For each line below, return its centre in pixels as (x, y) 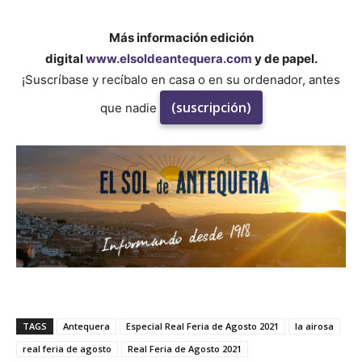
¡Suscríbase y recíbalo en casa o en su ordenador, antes (181, 79)
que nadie (130, 107)
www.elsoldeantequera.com (168, 58)
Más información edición (181, 37)
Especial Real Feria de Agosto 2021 (202, 326)
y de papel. (284, 58)
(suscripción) (211, 107)
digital (65, 58)
